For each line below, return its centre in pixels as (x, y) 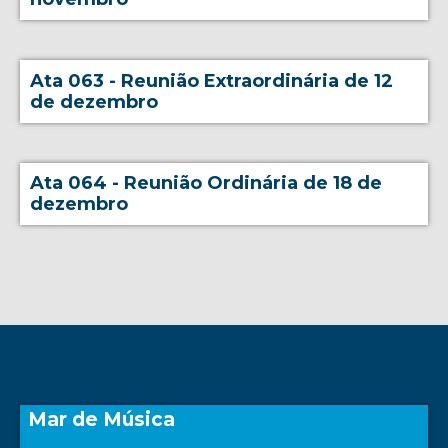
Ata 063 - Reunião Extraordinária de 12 (212, 80)
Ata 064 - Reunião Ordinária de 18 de (206, 182)
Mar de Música (102, 420)
